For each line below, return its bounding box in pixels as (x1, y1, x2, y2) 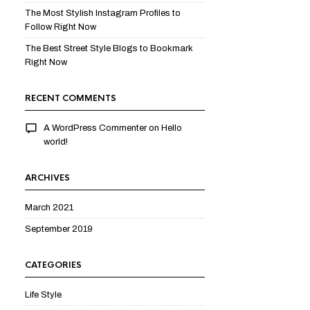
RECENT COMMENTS (25, 93, 116, 104)
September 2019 (25, 224, 93, 234)
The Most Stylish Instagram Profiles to (25, 8, 181, 18)
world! (44, 137, 68, 147)
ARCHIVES (25, 172, 70, 183)
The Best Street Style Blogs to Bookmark (25, 44, 193, 53)
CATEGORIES (25, 259, 82, 271)
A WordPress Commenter (44, 123, 147, 133)
